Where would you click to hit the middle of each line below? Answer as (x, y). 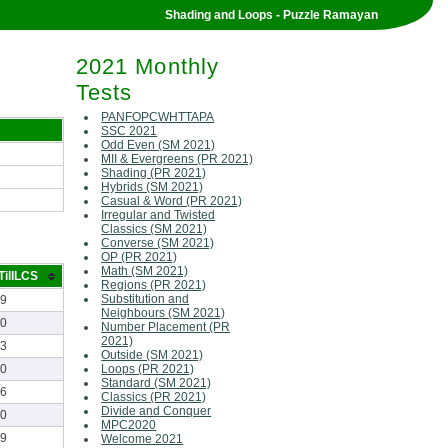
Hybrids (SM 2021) (152, 187)
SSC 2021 (129, 131)
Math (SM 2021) (145, 271)
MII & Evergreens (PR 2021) (177, 159)
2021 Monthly (147, 66)
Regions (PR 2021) (154, 285)
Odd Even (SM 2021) (158, 145)
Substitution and (145, 299)
